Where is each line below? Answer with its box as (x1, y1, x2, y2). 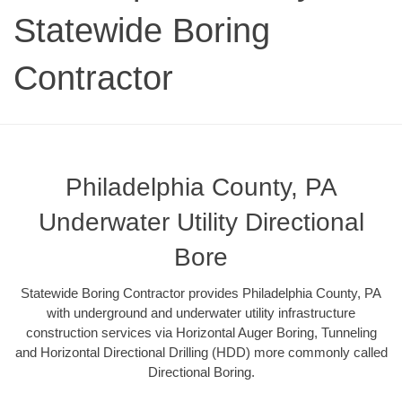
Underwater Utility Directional (38, 207, 364, 236)
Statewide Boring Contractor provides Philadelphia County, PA (21, 284, 381, 301)
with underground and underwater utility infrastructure (47, 304, 355, 320)
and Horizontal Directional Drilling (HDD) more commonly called (14, 344, 388, 360)
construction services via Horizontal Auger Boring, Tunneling (25, 324, 377, 340)
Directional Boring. (147, 363, 255, 380)
